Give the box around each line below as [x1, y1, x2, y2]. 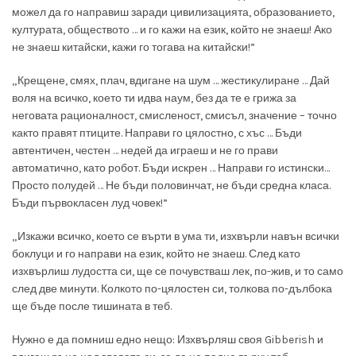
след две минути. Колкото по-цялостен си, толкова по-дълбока [12, 281, 332, 296]
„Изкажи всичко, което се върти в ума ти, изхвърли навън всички [12, 229, 339, 243]
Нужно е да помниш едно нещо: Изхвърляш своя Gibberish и [12, 332, 323, 346]
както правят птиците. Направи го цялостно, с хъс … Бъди [12, 126, 302, 140]
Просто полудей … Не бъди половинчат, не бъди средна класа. [12, 178, 331, 192]
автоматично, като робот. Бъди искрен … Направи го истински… [12, 161, 330, 175]
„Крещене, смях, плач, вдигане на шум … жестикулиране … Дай [12, 73, 330, 87]
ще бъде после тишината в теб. [12, 299, 172, 313]
